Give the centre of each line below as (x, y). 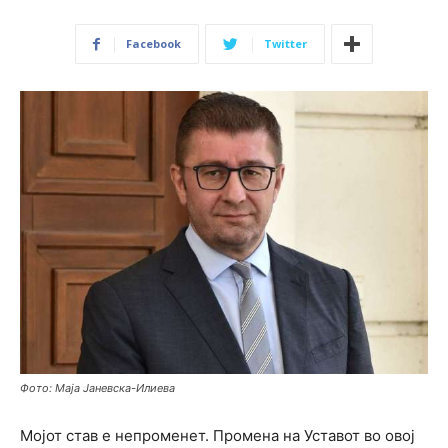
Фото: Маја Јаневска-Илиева (97, 387)
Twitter (285, 43)
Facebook (153, 43)
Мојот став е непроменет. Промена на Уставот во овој (217, 435)
